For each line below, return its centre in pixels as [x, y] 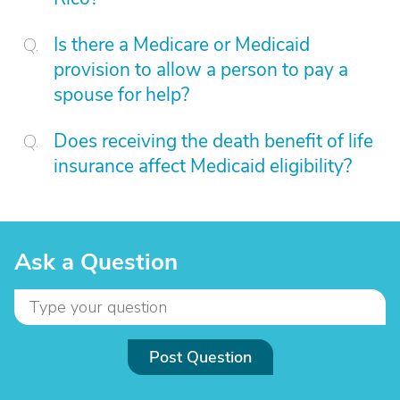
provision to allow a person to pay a [201, 70]
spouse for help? [121, 95]
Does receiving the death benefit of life [213, 141]
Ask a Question [96, 262]
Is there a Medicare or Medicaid [182, 45]
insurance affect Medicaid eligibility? [203, 166]
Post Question [200, 357]
